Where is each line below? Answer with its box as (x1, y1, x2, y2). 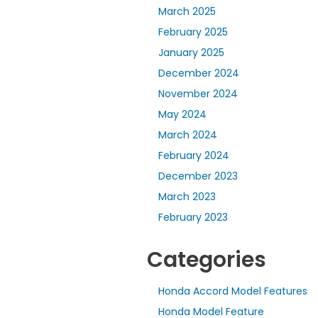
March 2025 (158, 4, 216, 18)
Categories (147, 244, 266, 275)
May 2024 (158, 106, 207, 121)
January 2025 (158, 45, 224, 60)
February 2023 (158, 209, 228, 224)
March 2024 (158, 127, 217, 142)
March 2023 (158, 189, 216, 204)
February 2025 (158, 24, 228, 39)
